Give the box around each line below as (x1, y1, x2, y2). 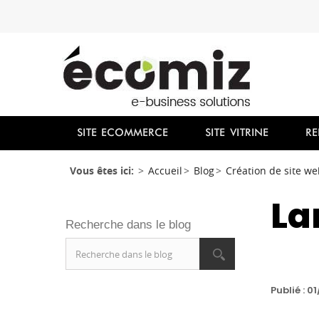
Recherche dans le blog (66, 218, 191, 231)
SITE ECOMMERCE (77, 128, 168, 138)
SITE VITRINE (205, 128, 268, 138)
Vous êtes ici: (70, 164, 137, 177)
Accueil (148, 164, 182, 177)
